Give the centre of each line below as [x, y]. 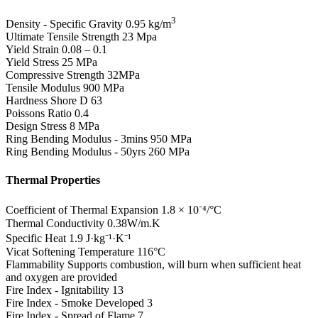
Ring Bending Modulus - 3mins [77, 139]
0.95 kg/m [148, 24]
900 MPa [104, 88]
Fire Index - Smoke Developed [75, 302]
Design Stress [36, 126]
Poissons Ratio [39, 114]
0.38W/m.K [134, 223]
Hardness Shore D [47, 101]
